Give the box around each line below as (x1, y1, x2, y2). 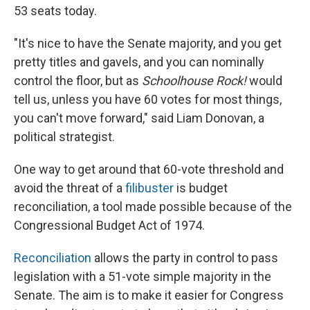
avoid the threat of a (14, 181, 125, 196)
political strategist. (14, 129, 115, 145)
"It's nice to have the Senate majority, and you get (14, 36, 282, 51)
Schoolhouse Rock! (142, 73, 246, 89)
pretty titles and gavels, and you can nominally (14, 55, 264, 70)
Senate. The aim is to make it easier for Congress (14, 288, 284, 303)
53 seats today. (14, 3, 97, 19)
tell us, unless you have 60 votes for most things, (14, 92, 282, 107)
